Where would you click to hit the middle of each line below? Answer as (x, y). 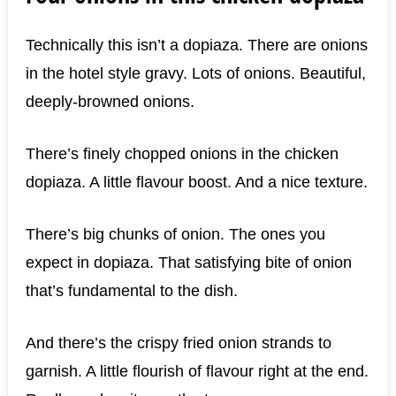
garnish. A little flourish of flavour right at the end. (197, 371)
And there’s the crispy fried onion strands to (178, 343)
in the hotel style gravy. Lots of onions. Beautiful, (195, 73)
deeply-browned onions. (110, 101)
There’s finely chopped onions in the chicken (182, 153)
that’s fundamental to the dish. (131, 290)
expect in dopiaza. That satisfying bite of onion (188, 262)
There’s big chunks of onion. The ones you (175, 234)
